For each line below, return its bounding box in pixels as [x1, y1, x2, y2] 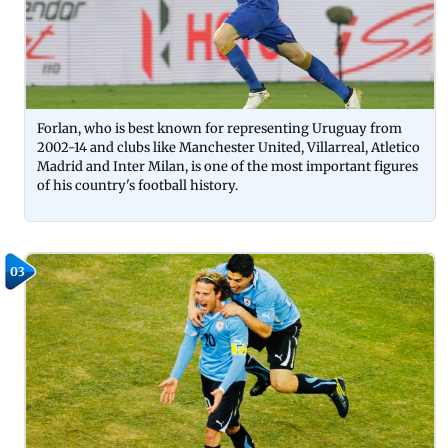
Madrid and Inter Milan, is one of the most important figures [37, 157, 418, 175]
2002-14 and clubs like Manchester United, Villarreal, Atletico [37, 138, 420, 156]
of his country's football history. [37, 176, 241, 194]
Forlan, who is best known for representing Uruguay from [37, 119, 402, 137]
